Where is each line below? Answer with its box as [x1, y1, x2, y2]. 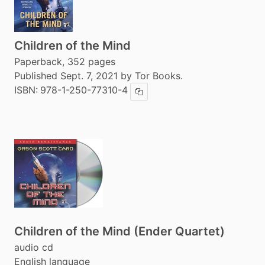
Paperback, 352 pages [14, 56, 115, 67]
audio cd [14, 241, 53, 253]
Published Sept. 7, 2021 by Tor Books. [14, 70, 183, 82]
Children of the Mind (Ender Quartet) [14, 224, 225, 238]
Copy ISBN [138, 91, 174, 99]
